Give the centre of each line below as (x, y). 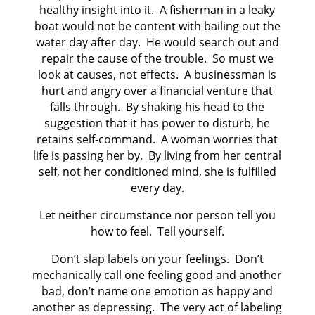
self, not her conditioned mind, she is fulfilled (157, 172)
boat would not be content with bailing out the (157, 26)
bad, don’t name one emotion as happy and (157, 291)
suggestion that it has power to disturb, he (157, 123)
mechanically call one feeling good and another (157, 275)
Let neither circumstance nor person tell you (157, 216)
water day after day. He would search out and (157, 43)
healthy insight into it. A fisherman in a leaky (157, 10)
